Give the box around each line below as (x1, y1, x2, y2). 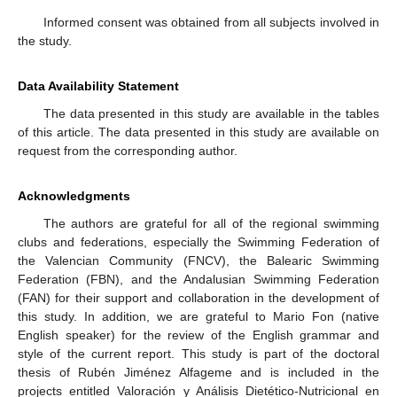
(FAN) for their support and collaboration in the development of (18, 290, 379, 305)
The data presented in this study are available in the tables (43, 105, 379, 121)
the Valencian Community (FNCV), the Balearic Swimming (18, 253, 379, 268)
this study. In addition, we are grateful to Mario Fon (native (18, 308, 379, 323)
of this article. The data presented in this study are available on (18, 124, 379, 139)
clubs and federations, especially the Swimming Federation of (18, 234, 379, 249)
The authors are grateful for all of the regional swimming (43, 215, 379, 230)
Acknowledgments (18, 188, 130, 203)
